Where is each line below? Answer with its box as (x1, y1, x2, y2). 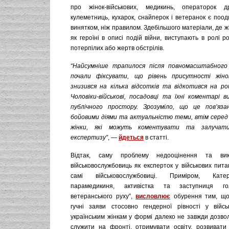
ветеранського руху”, (71, 193, 136, 200)
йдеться (119, 134, 144, 141)
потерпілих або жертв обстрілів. (71, 44, 164, 52)
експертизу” (71, 134, 108, 141)
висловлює (135, 193, 171, 200)
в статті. (144, 134, 169, 141)
